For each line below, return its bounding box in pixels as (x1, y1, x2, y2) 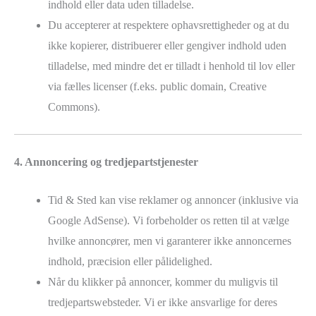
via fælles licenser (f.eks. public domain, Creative (48, 80, 267, 92)
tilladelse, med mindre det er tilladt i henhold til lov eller (48, 59, 295, 72)
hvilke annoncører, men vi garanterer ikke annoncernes (48, 235, 291, 248)
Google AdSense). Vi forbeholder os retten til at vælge (48, 214, 289, 227)
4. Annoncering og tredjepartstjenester (14, 155, 198, 168)
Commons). (48, 100, 100, 113)
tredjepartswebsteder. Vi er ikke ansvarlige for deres (48, 296, 277, 309)
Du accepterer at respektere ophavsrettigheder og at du (48, 18, 289, 31)
